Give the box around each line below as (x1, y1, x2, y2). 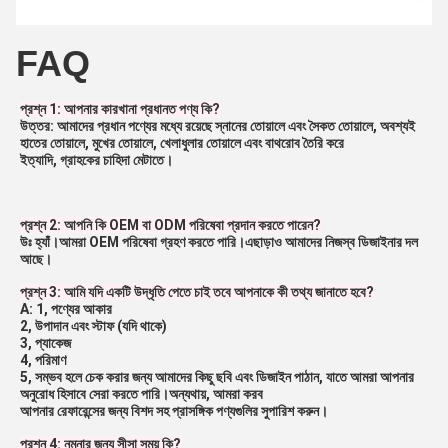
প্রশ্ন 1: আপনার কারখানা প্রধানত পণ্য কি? (20, 101, 220, 118)
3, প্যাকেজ (20, 335, 71, 352)
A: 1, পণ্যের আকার (20, 301, 112, 318)
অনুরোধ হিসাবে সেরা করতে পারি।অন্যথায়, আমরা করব (20, 386, 263, 403)
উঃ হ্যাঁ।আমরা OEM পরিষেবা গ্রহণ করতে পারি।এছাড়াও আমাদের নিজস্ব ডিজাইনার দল (20, 234, 418, 251)
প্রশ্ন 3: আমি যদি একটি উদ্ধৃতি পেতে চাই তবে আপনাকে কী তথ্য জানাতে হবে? (20, 284, 374, 301)
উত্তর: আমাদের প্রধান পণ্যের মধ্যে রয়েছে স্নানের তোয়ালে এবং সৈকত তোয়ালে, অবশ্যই (20, 118, 415, 135)
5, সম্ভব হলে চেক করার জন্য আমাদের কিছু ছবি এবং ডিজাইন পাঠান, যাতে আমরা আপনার (20, 369, 414, 386)
